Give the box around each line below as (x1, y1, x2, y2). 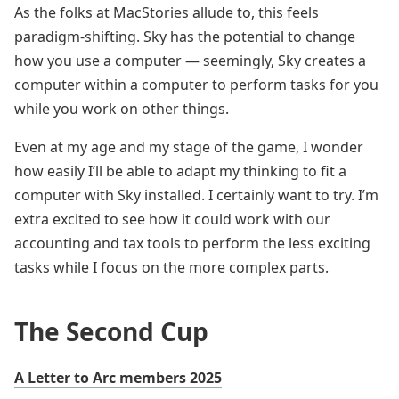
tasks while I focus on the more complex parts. (14, 257, 329, 277)
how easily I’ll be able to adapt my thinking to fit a (14, 161, 346, 181)
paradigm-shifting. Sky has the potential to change (14, 27, 355, 46)
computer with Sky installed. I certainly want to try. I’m (14, 185, 379, 205)
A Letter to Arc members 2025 (14, 368, 222, 387)
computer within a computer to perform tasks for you (14, 75, 379, 94)
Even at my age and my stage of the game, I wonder (14, 137, 363, 157)
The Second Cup (14, 314, 208, 348)
